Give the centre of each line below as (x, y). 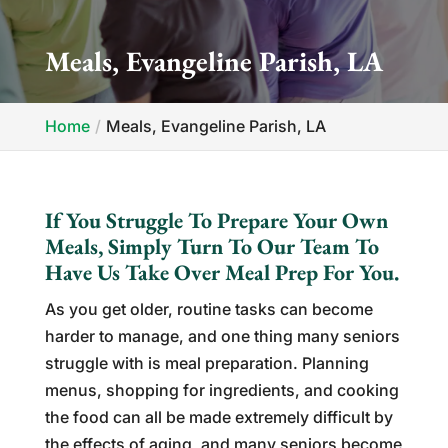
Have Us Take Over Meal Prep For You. (221, 272)
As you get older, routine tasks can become (208, 309)
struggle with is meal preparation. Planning (206, 363)
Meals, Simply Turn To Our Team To (211, 246)
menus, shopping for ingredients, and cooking (221, 390)
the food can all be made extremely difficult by (218, 417)
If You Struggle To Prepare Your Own (216, 220)
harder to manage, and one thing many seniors (222, 336)
